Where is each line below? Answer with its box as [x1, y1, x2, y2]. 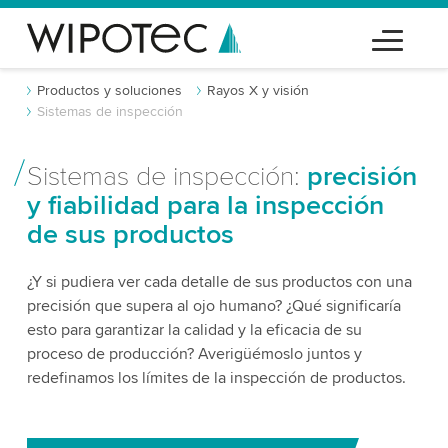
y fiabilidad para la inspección [26, 189, 384, 222]
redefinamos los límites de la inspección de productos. [26, 368, 406, 388]
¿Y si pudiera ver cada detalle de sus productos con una [26, 272, 412, 292]
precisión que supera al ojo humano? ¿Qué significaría [26, 296, 401, 316]
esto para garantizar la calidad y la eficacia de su [26, 320, 362, 340]
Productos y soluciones [36, 82, 182, 99]
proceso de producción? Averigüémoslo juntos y [26, 344, 362, 364]
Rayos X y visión [206, 82, 309, 99]
